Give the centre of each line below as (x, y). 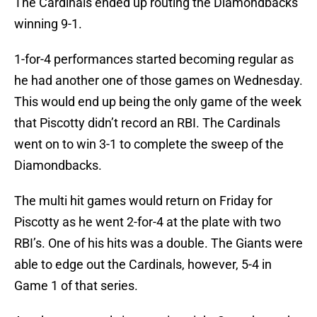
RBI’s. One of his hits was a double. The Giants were (158, 243)
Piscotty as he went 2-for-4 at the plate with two (148, 222)
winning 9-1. (48, 24)
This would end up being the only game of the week (158, 102)
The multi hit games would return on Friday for (143, 201)
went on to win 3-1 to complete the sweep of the (149, 144)
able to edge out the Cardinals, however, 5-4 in (143, 265)
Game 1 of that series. (76, 286)
